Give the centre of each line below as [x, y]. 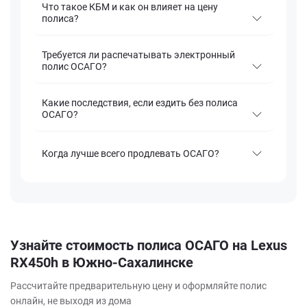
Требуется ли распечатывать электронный [138, 55]
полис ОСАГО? [74, 67]
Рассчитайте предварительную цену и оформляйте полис [138, 286]
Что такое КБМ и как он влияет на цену [130, 7]
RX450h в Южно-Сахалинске [102, 263]
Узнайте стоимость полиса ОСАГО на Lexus [149, 246]
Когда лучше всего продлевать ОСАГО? [131, 153]
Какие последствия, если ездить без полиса [140, 103]
